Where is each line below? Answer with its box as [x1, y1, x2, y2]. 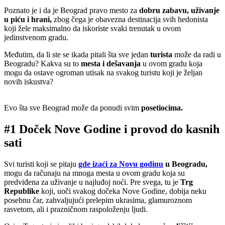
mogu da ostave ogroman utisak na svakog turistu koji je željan [4, 68, 202, 77]
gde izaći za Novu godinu [78, 159, 163, 168]
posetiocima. [141, 103, 185, 112]
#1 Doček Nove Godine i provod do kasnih [4, 122, 219, 136]
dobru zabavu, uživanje [139, 6, 219, 15]
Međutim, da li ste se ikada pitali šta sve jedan [4, 50, 150, 59]
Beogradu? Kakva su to [4, 59, 81, 68]
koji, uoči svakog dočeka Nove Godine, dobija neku [39, 186, 206, 195]
